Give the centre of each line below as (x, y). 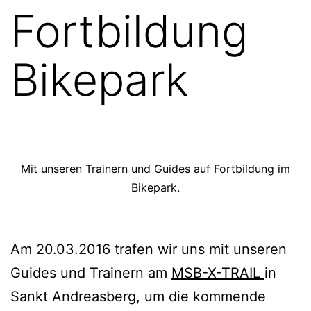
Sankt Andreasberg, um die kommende (138, 297)
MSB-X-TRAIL (218, 273)
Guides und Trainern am (91, 273)
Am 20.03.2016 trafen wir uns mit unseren (149, 250)
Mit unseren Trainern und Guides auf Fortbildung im (155, 168)
